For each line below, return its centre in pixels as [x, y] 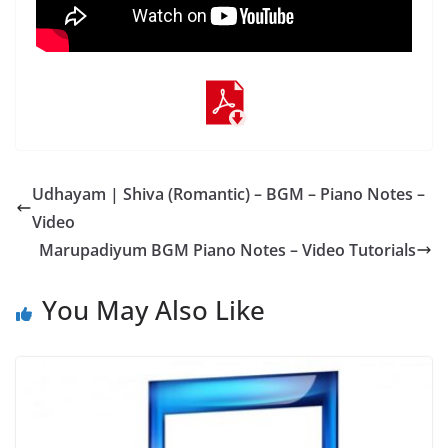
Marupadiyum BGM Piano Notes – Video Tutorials [227, 250]
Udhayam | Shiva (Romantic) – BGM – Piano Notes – [228, 194]
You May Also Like [153, 310]
